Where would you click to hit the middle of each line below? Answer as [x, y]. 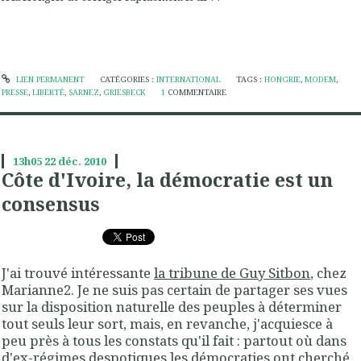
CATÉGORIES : [128, 79]
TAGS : [251, 79]
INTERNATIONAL [188, 79]
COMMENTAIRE [197, 92]
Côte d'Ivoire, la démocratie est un [167, 179]
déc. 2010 [82, 161]
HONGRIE [283, 79]
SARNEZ [84, 92]
